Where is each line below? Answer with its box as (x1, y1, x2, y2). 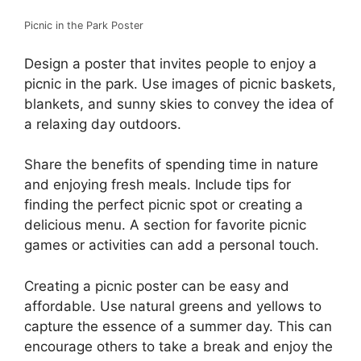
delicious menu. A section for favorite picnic (24, 217, 306, 234)
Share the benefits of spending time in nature (24, 156, 318, 173)
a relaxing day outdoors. (24, 115, 181, 132)
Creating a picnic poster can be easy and (24, 277, 289, 294)
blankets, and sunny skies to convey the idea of (24, 95, 334, 112)
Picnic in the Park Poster (24, 19, 143, 32)
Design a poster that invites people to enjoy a (24, 55, 317, 72)
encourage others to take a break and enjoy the (24, 338, 333, 355)
